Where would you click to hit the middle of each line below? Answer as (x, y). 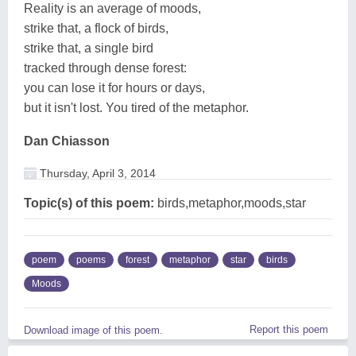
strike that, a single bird (89, 48)
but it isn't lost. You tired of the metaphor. (136, 107)
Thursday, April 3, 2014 (96, 173)
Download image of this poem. (93, 330)
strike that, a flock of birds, (96, 28)
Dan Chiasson (67, 141)
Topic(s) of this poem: (89, 203)
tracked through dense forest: (105, 68)
